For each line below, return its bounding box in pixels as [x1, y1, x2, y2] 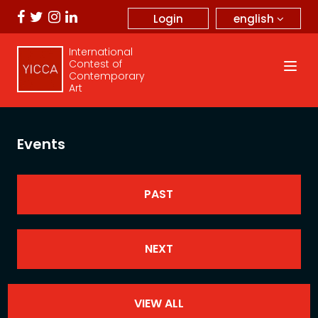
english [233, 11, 277, 26]
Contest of [68, 57, 122, 71]
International [68, 45, 133, 59]
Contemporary [68, 69, 145, 83]
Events [16, 134, 65, 154]
